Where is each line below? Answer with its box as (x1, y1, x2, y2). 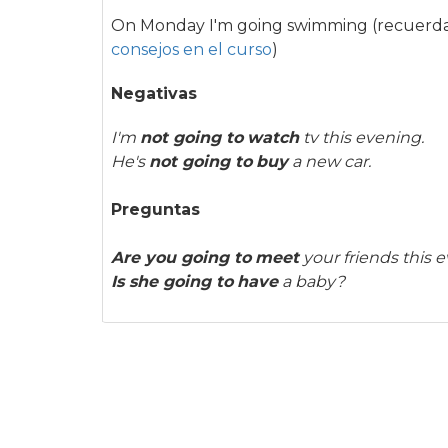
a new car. (288, 151, 371, 171)
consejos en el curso (111, 39, 272, 59)
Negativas (111, 83, 197, 103)
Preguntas (111, 199, 200, 219)
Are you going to (111, 247, 251, 267)
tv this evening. (299, 127, 424, 147)
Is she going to (111, 271, 233, 291)
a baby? (278, 271, 345, 291)
